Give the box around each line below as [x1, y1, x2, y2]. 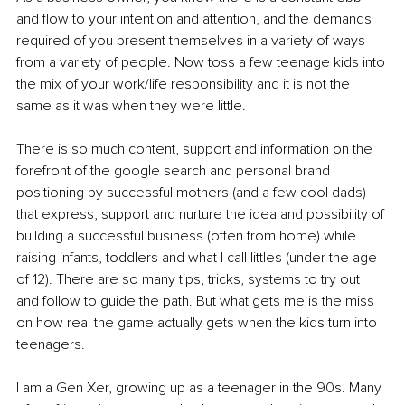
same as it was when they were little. [16, 97, 250, 116]
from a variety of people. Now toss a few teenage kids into [16, 53, 389, 72]
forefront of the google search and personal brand [16, 162, 334, 181]
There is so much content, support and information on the [16, 140, 376, 159]
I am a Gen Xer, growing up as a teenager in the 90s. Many [16, 379, 385, 398]
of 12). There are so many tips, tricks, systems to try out [16, 270, 363, 289]
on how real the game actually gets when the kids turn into [16, 314, 381, 333]
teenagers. [16, 335, 85, 354]
